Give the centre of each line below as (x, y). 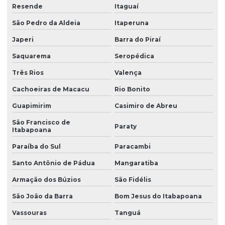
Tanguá (127, 213)
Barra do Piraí (137, 40)
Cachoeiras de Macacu (51, 89)
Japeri (23, 40)
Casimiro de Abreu (146, 106)
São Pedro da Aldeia (46, 23)
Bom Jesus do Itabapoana (158, 196)
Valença (128, 73)
